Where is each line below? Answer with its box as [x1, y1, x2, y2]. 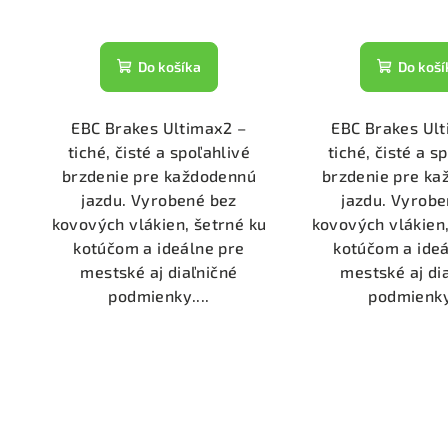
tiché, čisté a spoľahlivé [67, 142, 250, 162]
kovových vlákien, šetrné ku [51, 214, 267, 234]
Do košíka [137, 58, 201, 76]
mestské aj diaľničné [80, 262, 238, 282]
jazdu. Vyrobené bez [81, 190, 237, 210]
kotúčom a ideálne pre [73, 238, 245, 258]
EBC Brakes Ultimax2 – [71, 118, 247, 138]
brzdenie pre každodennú [61, 166, 257, 186]
